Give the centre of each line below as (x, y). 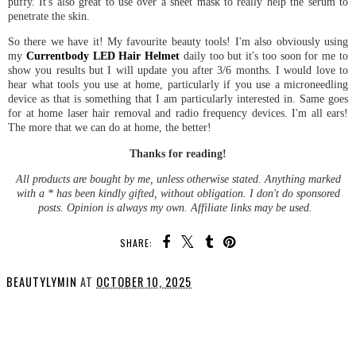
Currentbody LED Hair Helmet (103, 56)
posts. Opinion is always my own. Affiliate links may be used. (176, 208)
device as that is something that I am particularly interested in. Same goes (178, 99)
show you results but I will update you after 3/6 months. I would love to (178, 70)
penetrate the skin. (49, 15)
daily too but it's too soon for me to (264, 56)
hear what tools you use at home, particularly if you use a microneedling (178, 85)
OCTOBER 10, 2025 (144, 282)
